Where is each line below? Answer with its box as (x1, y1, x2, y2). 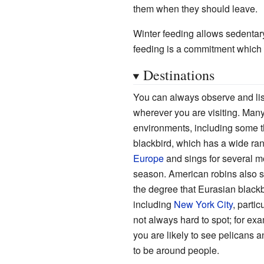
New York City (173, 197, 233, 211)
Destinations (143, 65, 214, 84)
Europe (133, 151, 164, 165)
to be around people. (133, 243, 219, 257)
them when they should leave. (133, 1, 258, 15)
